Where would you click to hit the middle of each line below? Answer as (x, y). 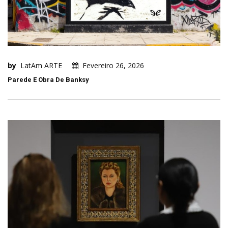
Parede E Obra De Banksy (48, 80)
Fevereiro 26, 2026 (113, 66)
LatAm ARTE (41, 66)
